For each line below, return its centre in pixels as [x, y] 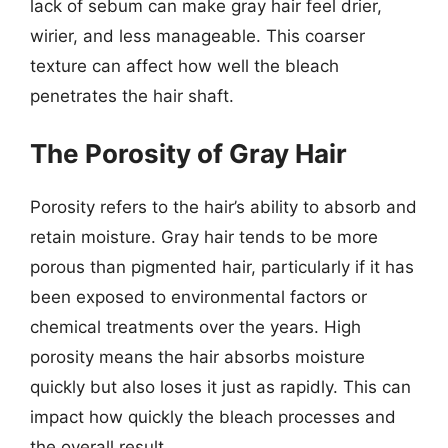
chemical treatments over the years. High [195, 327]
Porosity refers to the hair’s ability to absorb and [223, 207]
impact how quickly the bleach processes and [213, 417]
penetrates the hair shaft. [132, 95]
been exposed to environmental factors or [198, 297]
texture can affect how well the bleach [184, 65]
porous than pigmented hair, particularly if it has [222, 267]
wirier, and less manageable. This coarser [197, 35]
